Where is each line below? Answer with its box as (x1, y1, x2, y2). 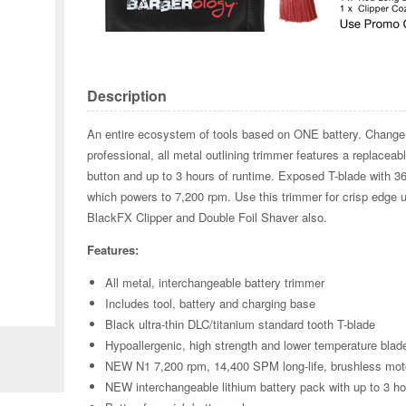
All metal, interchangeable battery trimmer (105, 274, 325, 292)
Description (87, 85, 168, 107)
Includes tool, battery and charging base (105, 295, 316, 313)
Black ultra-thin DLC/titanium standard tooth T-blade (105, 315, 376, 333)
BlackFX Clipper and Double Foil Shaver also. (87, 208, 328, 227)
